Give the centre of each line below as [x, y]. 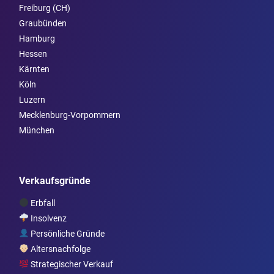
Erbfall [42, 203]
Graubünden [43, 23]
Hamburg [37, 38]
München [37, 130]
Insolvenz [47, 218]
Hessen [33, 54]
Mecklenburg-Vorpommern [70, 115]
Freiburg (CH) [45, 8]
